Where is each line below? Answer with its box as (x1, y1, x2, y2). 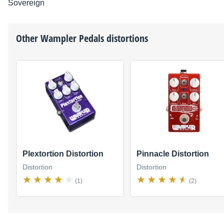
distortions (104, 31, 148, 45)
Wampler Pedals (40, 31, 104, 45)
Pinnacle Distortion (136, 149, 209, 158)
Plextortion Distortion (22, 149, 103, 158)
